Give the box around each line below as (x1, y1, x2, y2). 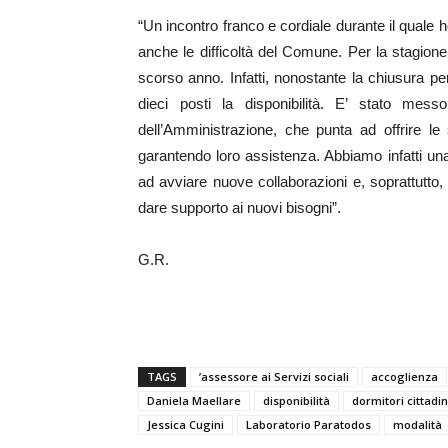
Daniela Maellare (147, 393, 241, 408)
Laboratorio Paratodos (246, 417, 371, 432)
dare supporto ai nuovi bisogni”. (138, 199, 341, 216)
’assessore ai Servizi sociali (199, 369, 349, 384)
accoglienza (371, 369, 438, 384)
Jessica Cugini (147, 417, 224, 432)
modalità (393, 417, 442, 432)
